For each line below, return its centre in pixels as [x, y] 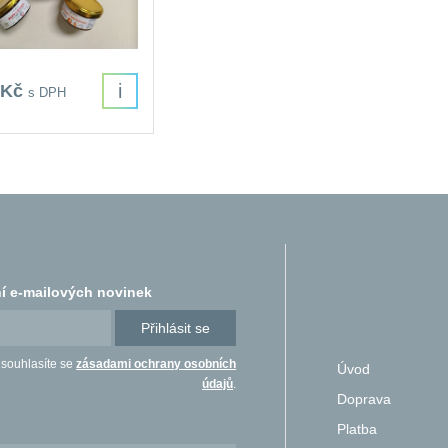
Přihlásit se [176, 327]
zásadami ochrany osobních [156, 363]
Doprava [364, 398]
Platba [357, 428]
